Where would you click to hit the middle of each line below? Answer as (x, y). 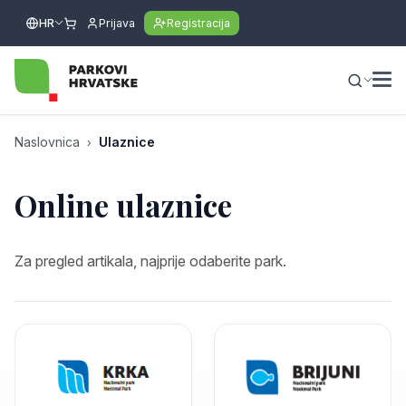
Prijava (117, 23)
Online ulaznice (123, 205)
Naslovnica (47, 142)
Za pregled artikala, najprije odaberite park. (150, 261)
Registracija (198, 23)
